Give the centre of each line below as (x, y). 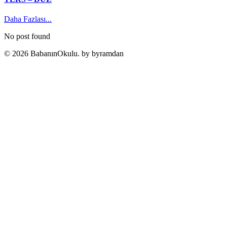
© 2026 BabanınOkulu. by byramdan (64, 53)
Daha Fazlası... (28, 19)
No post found (27, 36)
